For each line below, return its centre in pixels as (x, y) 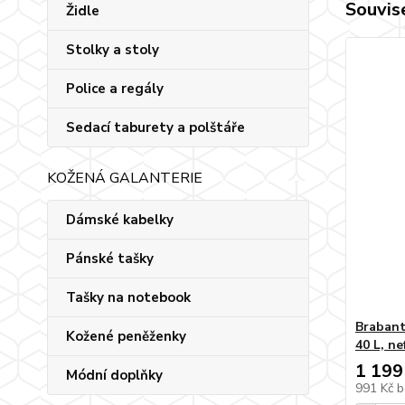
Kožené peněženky (126, 336)
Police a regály (115, 89)
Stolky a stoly (113, 50)
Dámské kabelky (120, 220)
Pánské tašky (110, 259)
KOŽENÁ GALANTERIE (125, 178)
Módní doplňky (114, 375)
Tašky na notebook (128, 297)
